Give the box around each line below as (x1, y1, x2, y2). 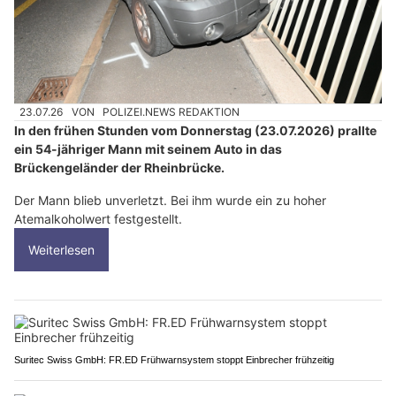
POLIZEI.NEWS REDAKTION (103, 105, 240, 119)
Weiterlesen (28, 242, 95, 258)
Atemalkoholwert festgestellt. (14, 211, 182, 227)
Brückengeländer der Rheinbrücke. (14, 160, 225, 176)
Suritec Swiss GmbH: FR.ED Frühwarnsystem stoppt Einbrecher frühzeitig (14, 354, 334, 366)
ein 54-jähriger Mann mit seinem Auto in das (14, 141, 282, 157)
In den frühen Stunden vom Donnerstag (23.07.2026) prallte (14, 123, 377, 139)
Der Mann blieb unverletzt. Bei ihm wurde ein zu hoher (14, 193, 326, 209)
